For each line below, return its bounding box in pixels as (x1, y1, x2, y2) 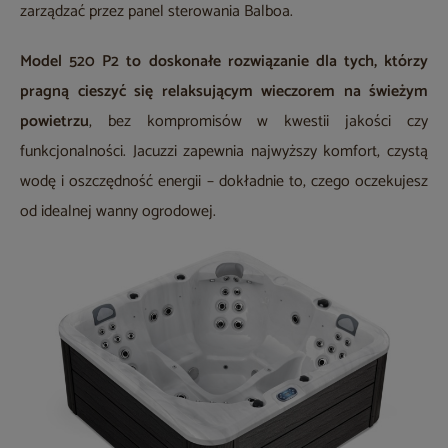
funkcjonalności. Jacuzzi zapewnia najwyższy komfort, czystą (20, 137, 428, 165)
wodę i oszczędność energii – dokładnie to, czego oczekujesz (20, 167, 428, 195)
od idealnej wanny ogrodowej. (20, 197, 216, 225)
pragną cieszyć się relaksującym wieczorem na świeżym (20, 77, 428, 105)
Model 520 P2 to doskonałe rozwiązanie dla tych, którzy (20, 47, 428, 75)
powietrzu (20, 107, 89, 135)
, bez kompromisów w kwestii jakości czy (89, 107, 428, 135)
